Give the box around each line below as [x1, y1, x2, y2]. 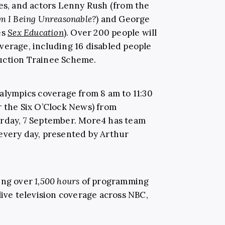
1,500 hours [35, 175, 80, 187]
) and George [96, 13, 150, 25]
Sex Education [8, 27, 64, 38]
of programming [79, 175, 149, 187]
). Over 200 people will [63, 27, 157, 38]
